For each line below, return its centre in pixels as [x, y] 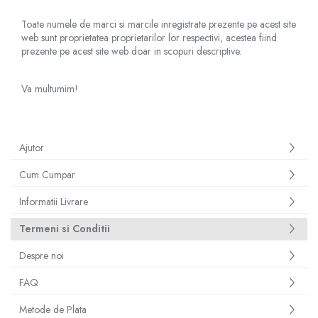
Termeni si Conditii [65, 229]
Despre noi [42, 256]
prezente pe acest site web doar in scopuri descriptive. [131, 51]
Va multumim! [50, 89]
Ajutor [32, 148]
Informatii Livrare [54, 202]
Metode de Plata [53, 309]
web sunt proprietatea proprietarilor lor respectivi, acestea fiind [149, 38]
